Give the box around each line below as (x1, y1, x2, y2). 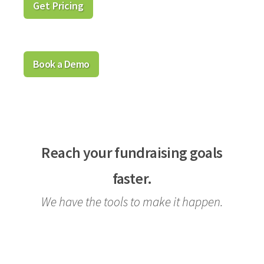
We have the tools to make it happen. (41, 194, 223, 210)
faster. (112, 169, 152, 188)
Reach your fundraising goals (41, 143, 223, 162)
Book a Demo (33, 57, 90, 71)
